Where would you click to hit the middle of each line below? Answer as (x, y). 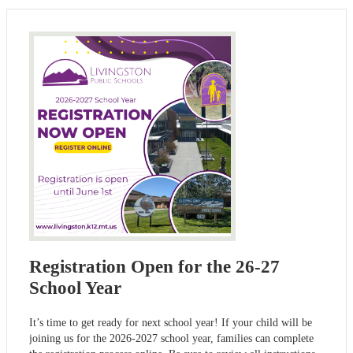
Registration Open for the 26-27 (154, 267)
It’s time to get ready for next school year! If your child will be (171, 322)
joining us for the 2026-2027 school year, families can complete (171, 338)
